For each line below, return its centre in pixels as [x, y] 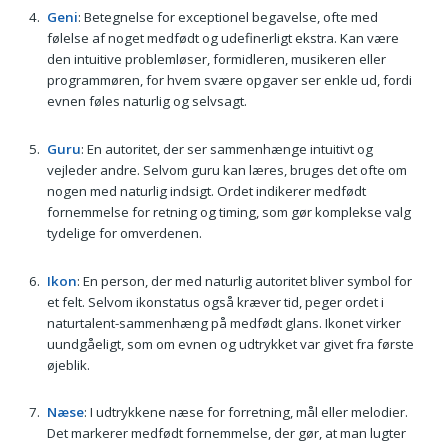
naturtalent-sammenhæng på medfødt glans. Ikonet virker [223, 322]
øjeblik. [68, 364]
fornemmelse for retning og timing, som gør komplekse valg [228, 211]
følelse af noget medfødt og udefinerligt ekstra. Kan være [222, 38]
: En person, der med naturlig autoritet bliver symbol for [244, 280]
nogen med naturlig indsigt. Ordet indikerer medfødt [206, 190]
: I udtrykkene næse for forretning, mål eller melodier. [245, 412]
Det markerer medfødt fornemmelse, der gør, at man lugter [226, 433]
